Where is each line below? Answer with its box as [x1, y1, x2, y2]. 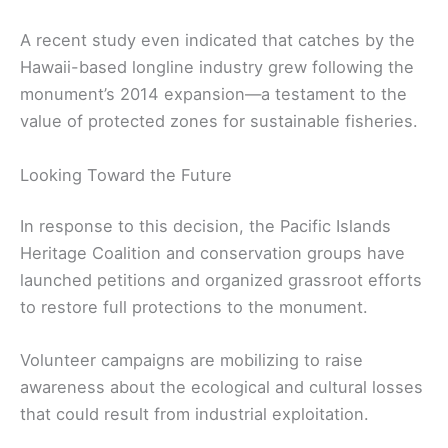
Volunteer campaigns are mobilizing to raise [20, 350, 363, 371]
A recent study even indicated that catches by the [20, 30, 415, 51]
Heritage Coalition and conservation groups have [20, 243, 405, 264]
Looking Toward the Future [20, 164, 232, 185]
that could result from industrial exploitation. [20, 404, 369, 425]
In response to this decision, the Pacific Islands [20, 216, 391, 237]
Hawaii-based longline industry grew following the [20, 57, 414, 78]
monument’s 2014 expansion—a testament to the [20, 84, 407, 105]
